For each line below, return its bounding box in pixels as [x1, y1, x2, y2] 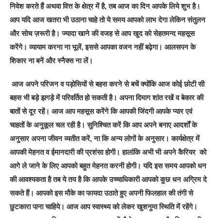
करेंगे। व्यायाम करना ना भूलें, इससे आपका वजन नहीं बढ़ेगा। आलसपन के [10, 42, 196, 51]
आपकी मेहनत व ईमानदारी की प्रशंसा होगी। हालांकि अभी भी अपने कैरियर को [10, 147, 207, 156]
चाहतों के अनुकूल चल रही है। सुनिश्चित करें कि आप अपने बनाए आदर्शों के [10, 120, 198, 129]
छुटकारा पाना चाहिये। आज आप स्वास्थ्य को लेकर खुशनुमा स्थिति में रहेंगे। [10, 202, 198, 211]
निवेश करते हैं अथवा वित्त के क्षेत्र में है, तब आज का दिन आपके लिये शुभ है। [10, 1, 201, 10]
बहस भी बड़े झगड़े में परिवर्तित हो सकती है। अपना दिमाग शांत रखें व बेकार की [10, 93, 204, 102]
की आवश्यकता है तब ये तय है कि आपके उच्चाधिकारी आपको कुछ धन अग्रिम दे [10, 175, 207, 183]
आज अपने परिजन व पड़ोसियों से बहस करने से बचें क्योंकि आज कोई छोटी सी [10, 79, 205, 88]
